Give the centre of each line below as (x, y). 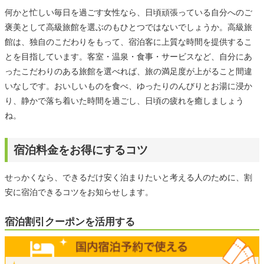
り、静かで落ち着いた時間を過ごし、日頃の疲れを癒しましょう (124, 100)
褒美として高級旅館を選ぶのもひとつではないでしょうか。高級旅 (128, 27)
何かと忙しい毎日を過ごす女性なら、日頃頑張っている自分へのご (128, 12)
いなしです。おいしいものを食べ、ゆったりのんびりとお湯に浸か (128, 86)
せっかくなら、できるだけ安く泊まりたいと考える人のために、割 (128, 177)
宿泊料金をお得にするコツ (81, 150)
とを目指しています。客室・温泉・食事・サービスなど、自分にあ (128, 56)
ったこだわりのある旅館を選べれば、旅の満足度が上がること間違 (128, 71)
